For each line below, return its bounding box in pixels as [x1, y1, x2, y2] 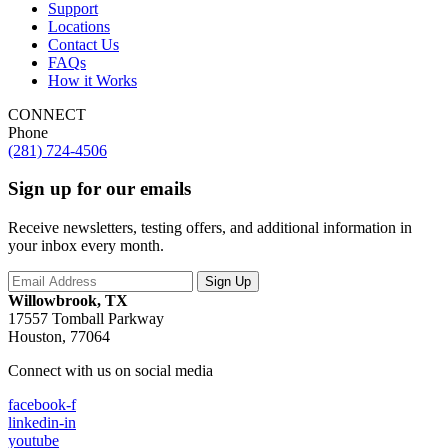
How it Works [48, 71, 137, 89]
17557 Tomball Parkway [8, 310, 164, 328]
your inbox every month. [8, 237, 164, 255]
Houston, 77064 [8, 328, 110, 346]
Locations [48, 17, 110, 35]
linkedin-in [8, 414, 76, 432]
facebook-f [8, 396, 76, 414]
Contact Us [48, 35, 119, 53]
